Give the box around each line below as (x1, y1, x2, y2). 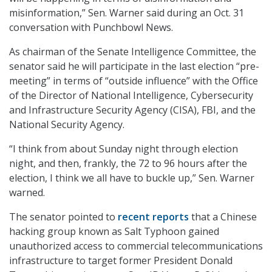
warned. (9, 186, 45, 200)
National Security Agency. (9, 118, 124, 132)
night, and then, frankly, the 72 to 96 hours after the (9, 157, 247, 171)
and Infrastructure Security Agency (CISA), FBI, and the (9, 103, 256, 117)
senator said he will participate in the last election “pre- (9, 59, 259, 73)
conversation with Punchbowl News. (9, 21, 173, 35)
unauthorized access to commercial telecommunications (9, 239, 263, 253)
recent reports (118, 210, 189, 224)
